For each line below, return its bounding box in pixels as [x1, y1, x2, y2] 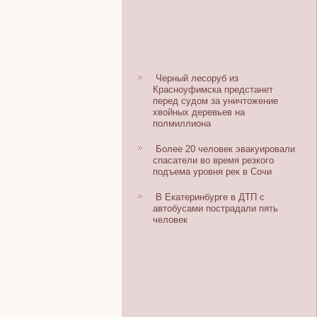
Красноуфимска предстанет [153, 84, 273, 95]
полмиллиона [153, 118, 211, 129]
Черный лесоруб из [156, 73, 238, 83]
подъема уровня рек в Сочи [153, 166, 272, 177]
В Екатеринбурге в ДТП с [156, 192, 265, 202]
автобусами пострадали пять [153, 203, 278, 214]
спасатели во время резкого [153, 155, 274, 166]
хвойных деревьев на [153, 107, 245, 117]
